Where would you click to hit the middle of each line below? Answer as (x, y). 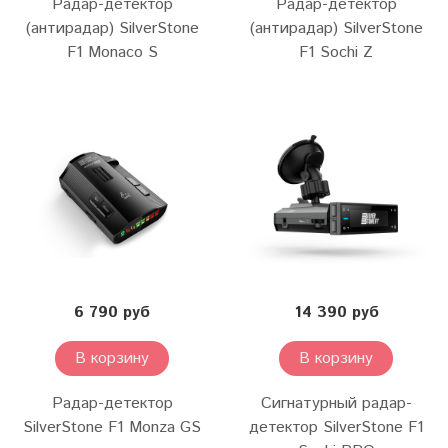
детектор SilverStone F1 (336, 428)
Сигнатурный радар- (336, 404)
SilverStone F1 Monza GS (112, 428)
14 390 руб (336, 313)
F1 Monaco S (112, 53)
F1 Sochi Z (336, 53)
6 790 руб (112, 313)
